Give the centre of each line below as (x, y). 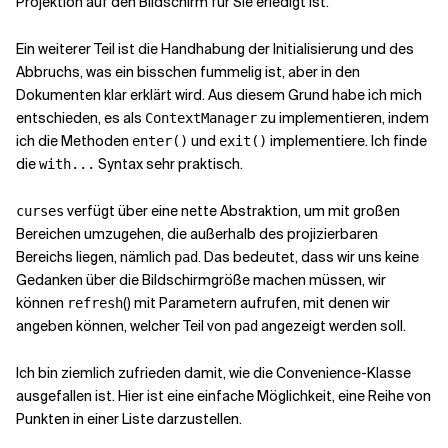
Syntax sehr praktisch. (169, 164)
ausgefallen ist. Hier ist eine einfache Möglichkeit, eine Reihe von (223, 396)
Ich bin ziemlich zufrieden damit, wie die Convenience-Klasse (213, 373)
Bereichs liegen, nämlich (95, 257)
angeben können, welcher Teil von (125, 326)
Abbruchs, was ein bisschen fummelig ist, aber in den (188, 72)
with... (67, 164)
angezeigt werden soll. (332, 326)
